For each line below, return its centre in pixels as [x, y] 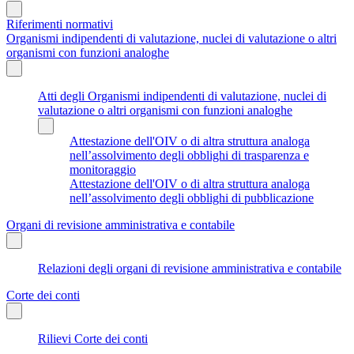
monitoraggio [103, 169]
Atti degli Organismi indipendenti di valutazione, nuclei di [182, 96]
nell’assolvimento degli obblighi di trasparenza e [189, 155]
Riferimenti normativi [60, 24]
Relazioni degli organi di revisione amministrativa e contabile [190, 268]
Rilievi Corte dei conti [93, 338]
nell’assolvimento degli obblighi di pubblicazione [192, 198]
